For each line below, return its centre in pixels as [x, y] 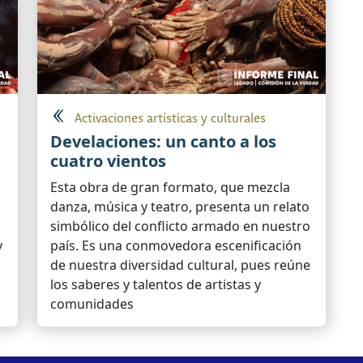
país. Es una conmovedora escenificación [176, 245]
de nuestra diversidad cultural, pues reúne [180, 265]
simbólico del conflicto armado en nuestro [180, 226]
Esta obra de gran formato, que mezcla [170, 187]
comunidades [92, 303]
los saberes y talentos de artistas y [156, 284]
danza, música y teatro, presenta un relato [180, 206]
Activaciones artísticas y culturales [170, 118]
